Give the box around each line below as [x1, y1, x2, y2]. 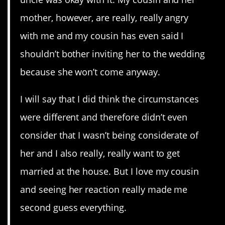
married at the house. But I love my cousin [20, 165, 199, 177]
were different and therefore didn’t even [20, 110, 188, 123]
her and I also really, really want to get [20, 147, 180, 159]
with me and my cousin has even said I [20, 29, 184, 42]
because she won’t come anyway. [20, 65, 160, 78]
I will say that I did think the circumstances [20, 92, 199, 105]
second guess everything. [20, 201, 127, 213]
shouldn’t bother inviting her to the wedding [20, 47, 205, 60]
